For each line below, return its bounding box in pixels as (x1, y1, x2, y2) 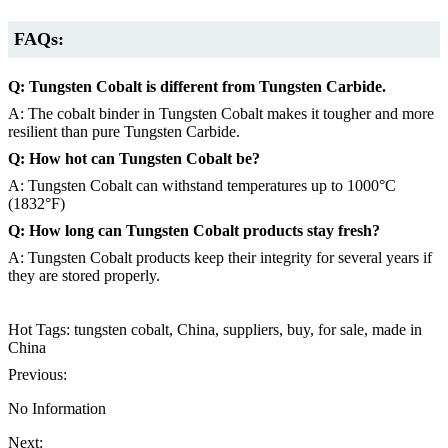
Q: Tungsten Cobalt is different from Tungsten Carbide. (8, 77, 386, 95)
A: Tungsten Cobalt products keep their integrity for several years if (8, 248, 432, 266)
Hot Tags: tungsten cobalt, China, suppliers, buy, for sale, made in (8, 320, 422, 338)
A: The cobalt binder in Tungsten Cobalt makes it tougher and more (8, 104, 434, 122)
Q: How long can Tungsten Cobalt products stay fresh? (8, 221, 380, 239)
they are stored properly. (8, 266, 160, 284)
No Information (8, 399, 106, 417)
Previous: (8, 365, 67, 383)
